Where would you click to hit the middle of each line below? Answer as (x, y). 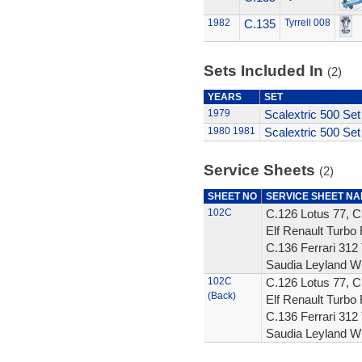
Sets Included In (265, 71)
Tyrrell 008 (307, 23)
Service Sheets (261, 170)
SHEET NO (232, 196)
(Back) (221, 296)
